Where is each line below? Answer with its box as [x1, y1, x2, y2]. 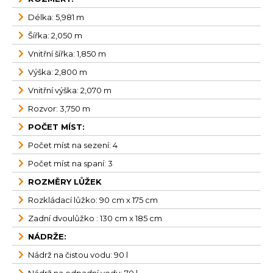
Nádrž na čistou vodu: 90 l [28, 250, 128, 260]
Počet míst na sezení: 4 [28, 140, 118, 150]
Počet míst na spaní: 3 [28, 158, 113, 168]
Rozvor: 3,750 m [28, 104, 90, 113]
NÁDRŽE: [28, 232, 66, 241]
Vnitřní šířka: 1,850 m [28, 49, 106, 58]
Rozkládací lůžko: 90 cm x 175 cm [28, 195, 158, 205]
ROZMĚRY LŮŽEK [28, 177, 101, 186]
